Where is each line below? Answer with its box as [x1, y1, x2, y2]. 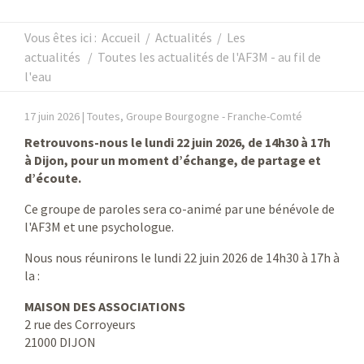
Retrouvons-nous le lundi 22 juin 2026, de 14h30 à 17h [24, 133, 331, 150]
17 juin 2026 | [24, 108, 87, 123]
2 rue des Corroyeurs [24, 315, 136, 332]
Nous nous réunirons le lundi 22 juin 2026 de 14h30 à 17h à [24, 249, 340, 266]
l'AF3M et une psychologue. [24, 218, 176, 235]
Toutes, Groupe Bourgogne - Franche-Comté [87, 108, 302, 123]
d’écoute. [24, 169, 81, 186]
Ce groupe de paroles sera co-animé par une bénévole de [24, 200, 335, 217]
